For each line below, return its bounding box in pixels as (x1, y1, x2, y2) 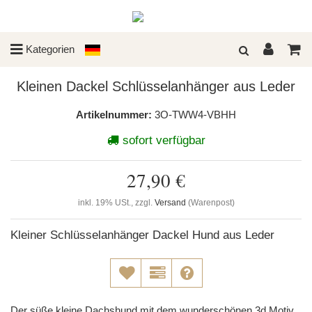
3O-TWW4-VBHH (155, 109, 236, 120)
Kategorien (23, 43, 75, 55)
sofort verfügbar (118, 134, 205, 147)
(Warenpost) (187, 198, 235, 208)
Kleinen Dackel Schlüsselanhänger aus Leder (17, 79, 295, 94)
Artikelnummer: (76, 109, 152, 120)
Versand (154, 198, 186, 208)
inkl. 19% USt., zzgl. (77, 198, 155, 208)
